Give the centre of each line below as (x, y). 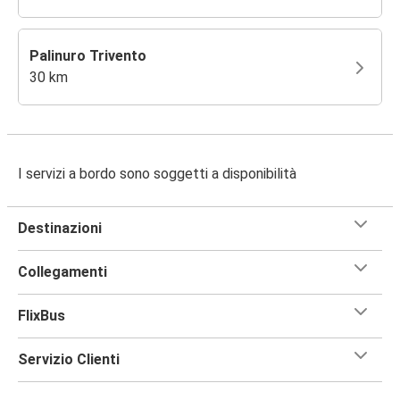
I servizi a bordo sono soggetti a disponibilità (157, 173)
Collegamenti (62, 271)
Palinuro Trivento (88, 55)
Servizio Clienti (69, 359)
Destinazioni (60, 228)
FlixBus (42, 315)
